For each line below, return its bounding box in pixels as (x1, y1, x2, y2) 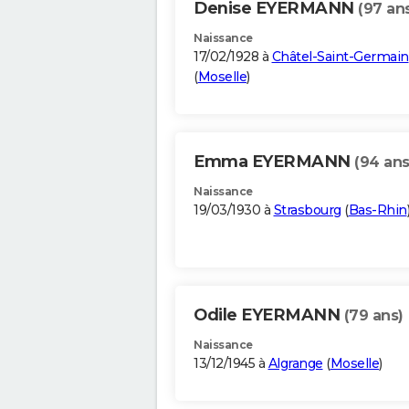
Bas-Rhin (348, 202, 407, 219)
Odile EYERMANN (194, 305, 344, 326)
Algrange (267, 355, 323, 372)
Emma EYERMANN (194, 152, 354, 173)
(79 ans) (343, 307, 404, 325)
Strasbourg (273, 202, 341, 219)
